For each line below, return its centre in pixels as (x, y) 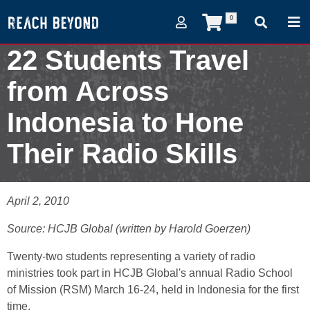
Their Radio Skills (122, 154)
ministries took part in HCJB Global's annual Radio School (150, 273)
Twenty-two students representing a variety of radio (131, 256)
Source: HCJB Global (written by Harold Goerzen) (129, 229)
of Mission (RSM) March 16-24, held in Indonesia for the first (153, 290)
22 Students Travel (128, 60)
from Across (88, 91)
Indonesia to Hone (125, 122)
